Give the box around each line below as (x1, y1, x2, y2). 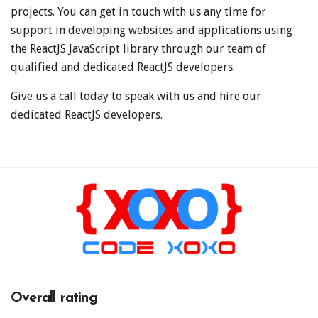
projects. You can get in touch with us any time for (11, 4, 266, 18)
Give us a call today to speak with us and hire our (11, 89, 261, 103)
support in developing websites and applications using (11, 23, 292, 37)
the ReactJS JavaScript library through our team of (11, 41, 266, 55)
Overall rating (11, 290, 97, 305)
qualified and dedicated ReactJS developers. (11, 60, 235, 74)
